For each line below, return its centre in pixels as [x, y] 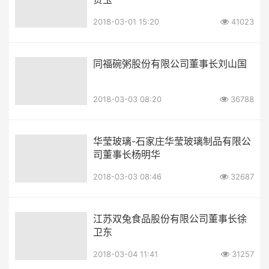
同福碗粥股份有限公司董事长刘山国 [170, 63]
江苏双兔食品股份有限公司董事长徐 [170, 218]
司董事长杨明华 [127, 154]
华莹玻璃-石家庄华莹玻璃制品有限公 [172, 141]
